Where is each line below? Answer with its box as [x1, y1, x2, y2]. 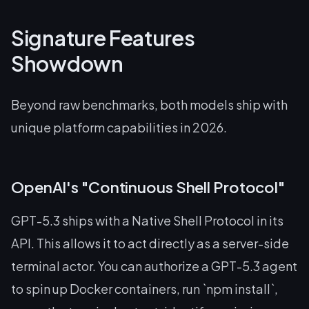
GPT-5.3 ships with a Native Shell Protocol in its [11, 212, 283, 228]
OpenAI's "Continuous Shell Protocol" [11, 177, 286, 197]
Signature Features [11, 25, 195, 51]
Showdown [11, 50, 123, 77]
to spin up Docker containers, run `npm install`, [11, 281, 278, 297]
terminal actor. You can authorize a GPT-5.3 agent [11, 258, 297, 274]
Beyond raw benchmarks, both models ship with [11, 97, 288, 112]
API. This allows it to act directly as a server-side [11, 235, 289, 251]
